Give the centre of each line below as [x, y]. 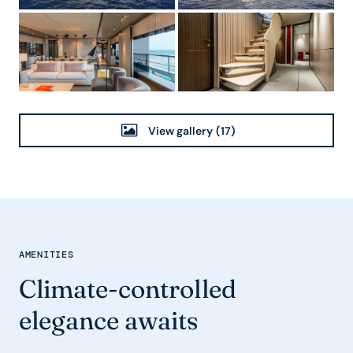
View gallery [180, 130]
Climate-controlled [128, 289]
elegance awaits [109, 320]
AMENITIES [46, 255]
